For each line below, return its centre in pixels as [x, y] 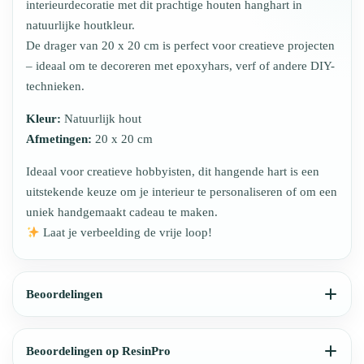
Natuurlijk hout [101, 119]
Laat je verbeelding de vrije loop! [126, 233]
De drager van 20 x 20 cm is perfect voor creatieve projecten [180, 46]
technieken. [55, 87]
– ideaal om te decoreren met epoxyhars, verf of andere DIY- [180, 66]
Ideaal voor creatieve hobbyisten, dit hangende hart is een [173, 172]
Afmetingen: [59, 139]
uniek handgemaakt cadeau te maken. [122, 212]
